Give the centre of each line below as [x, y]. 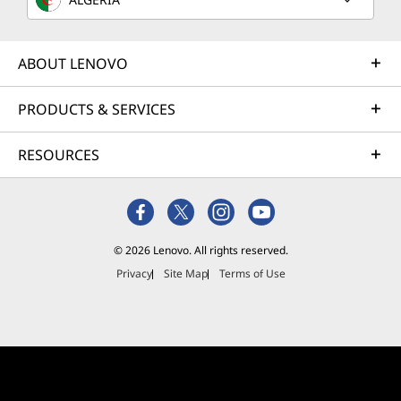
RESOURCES [59, 155]
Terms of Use [252, 274]
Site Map [185, 274]
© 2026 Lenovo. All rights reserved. [200, 251]
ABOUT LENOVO [73, 64]
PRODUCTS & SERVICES [97, 110]
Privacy [134, 274]
